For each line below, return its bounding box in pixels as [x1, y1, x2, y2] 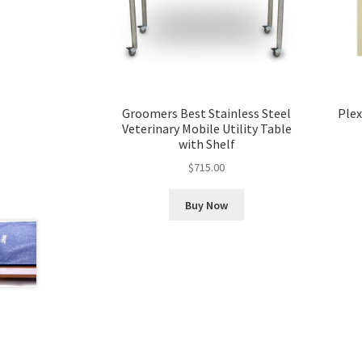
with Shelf [178, 135, 235, 152]
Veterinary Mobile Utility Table [121, 120, 292, 137]
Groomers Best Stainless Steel [122, 104, 292, 121]
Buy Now [185, 197, 229, 213]
